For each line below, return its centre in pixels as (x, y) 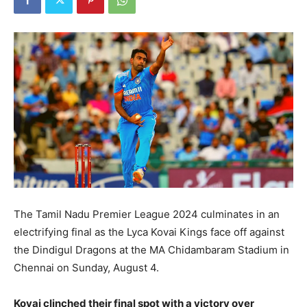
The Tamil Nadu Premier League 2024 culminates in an (147, 214)
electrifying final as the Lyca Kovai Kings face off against (149, 232)
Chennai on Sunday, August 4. (86, 267)
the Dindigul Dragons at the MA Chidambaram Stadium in (151, 249)
